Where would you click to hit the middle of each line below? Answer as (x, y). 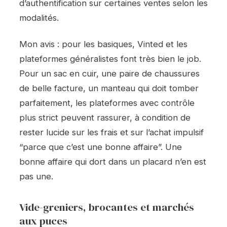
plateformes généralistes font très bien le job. (110, 59)
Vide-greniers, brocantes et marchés (107, 207)
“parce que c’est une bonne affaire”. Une (101, 147)
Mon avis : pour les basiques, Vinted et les (103, 44)
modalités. (39, 17)
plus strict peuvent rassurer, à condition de (105, 118)
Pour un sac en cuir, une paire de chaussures (109, 74)
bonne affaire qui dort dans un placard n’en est (113, 162)
